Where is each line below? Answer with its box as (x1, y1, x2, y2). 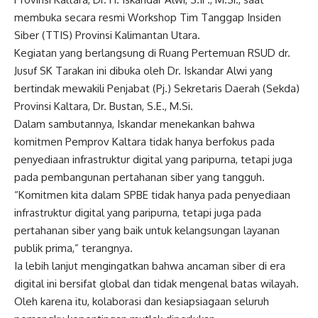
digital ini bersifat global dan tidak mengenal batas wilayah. (14, 277, 299, 291)
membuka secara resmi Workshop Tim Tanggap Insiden (14, 11, 281, 25)
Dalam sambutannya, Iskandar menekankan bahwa (14, 117, 255, 131)
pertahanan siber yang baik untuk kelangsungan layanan (14, 224, 280, 238)
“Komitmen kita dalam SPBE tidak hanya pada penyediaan (14, 188, 290, 202)
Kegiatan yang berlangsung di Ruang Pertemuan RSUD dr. (14, 46, 290, 60)
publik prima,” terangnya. (14, 241, 133, 256)
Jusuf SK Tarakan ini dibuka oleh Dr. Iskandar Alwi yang (14, 64, 273, 78)
